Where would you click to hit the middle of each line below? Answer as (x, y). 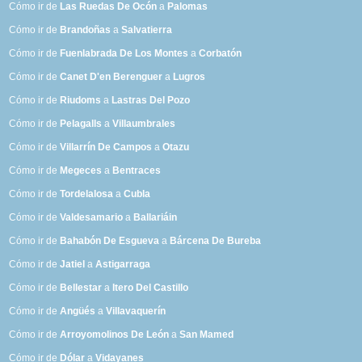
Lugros (189, 77)
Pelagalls (81, 124)
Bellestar (81, 288)
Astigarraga (123, 265)
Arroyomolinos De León (115, 335)
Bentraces (137, 171)
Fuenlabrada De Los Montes (124, 54)
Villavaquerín (136, 311)
